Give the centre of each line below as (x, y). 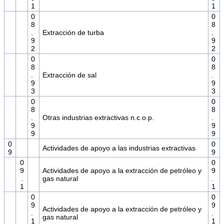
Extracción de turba (73, 33)
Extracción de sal (69, 75)
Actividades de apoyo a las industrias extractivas (119, 148)
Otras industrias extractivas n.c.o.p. (98, 118)
